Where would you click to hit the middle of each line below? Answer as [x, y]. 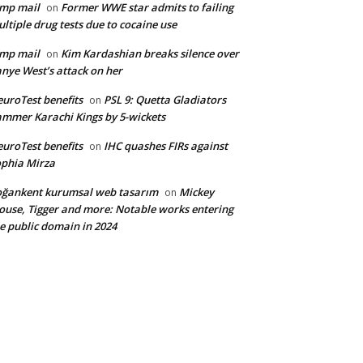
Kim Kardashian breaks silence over [150, 54]
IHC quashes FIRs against [166, 146]
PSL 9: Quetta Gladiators [165, 100]
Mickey [196, 192]
